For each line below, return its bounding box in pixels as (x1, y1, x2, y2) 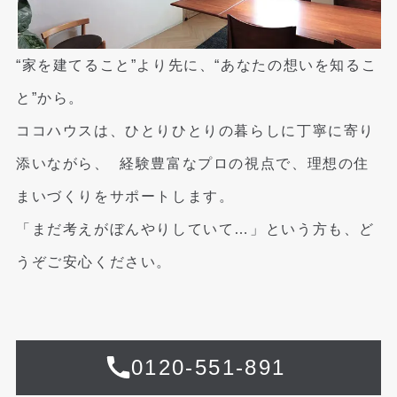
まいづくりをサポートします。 (15, 187, 245, 204)
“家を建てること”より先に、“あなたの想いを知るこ (15, 56, 378, 73)
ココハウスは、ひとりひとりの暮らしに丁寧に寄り (15, 121, 376, 138)
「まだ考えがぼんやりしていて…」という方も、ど (15, 220, 376, 237)
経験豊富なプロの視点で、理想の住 (120, 154, 370, 171)
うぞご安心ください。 (15, 253, 173, 269)
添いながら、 (15, 154, 121, 171)
